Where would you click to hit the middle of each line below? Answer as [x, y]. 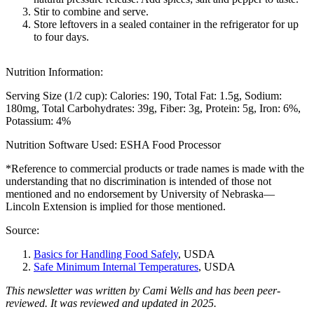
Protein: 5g [230, 108]
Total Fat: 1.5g [207, 95]
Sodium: [263, 95]
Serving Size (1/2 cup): [56, 95]
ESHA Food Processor [169, 144]
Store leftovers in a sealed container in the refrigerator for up [166, 24]
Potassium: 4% [38, 121]
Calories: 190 [139, 95]
